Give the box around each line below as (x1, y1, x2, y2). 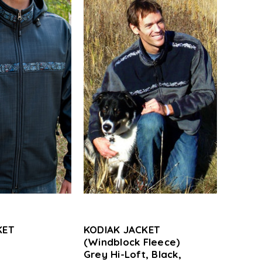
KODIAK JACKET (83, 223, 160, 236)
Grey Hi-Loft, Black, (83, 248, 181, 260)
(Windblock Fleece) (83, 236, 181, 248)
